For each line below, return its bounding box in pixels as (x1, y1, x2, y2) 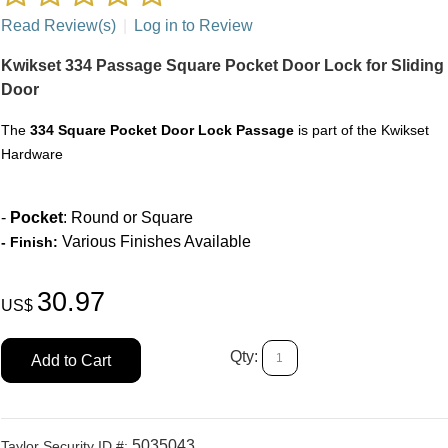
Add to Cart (30, 352, 111, 370)
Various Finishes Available (57, 233, 251, 251)
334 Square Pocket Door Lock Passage (29, 122, 294, 139)
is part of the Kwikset (293, 122, 429, 139)
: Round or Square (62, 209, 193, 227)
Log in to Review (133, 17, 253, 35)
